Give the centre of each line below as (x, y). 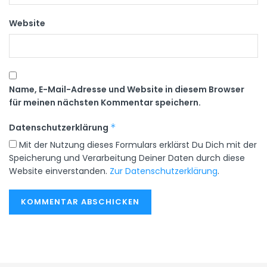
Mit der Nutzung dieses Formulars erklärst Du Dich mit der (137, 145)
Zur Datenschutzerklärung (164, 171)
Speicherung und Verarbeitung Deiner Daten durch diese (127, 158)
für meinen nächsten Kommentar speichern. (105, 102)
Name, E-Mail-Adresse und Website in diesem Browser (127, 89)
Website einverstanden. (59, 171)
